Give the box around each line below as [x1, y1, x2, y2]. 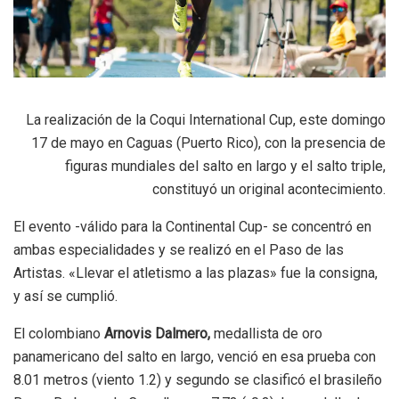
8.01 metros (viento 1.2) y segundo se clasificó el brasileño [13, 370, 382, 388]
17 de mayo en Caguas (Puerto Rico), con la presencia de [31, 134, 386, 151]
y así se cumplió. [13, 287, 118, 305]
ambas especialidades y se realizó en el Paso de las [13, 240, 344, 258]
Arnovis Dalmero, [104, 324, 210, 342]
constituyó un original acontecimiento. [152, 180, 386, 198]
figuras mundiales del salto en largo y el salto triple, [65, 157, 386, 175]
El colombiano [13, 324, 104, 342]
